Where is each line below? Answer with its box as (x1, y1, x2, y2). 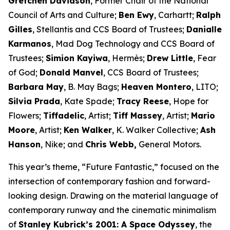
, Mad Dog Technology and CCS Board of (51, 39, 215, 49)
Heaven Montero (121, 82, 191, 92)
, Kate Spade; (60, 96, 117, 106)
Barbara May (8, 82, 64, 92)
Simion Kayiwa (46, 53, 108, 63)
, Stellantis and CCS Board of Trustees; (32, 24, 186, 34)
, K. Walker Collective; (112, 125, 200, 135)
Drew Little (147, 53, 193, 63)
